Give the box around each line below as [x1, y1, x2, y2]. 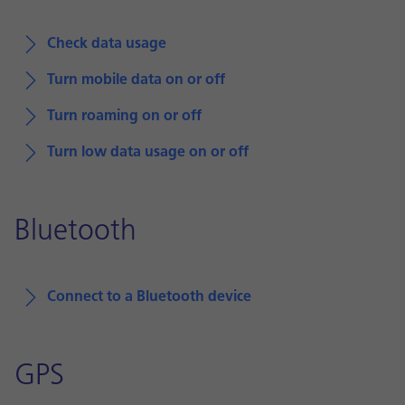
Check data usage [47, 37, 166, 52]
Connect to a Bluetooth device [47, 290, 251, 305]
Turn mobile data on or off [47, 73, 225, 88]
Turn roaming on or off [47, 109, 202, 124]
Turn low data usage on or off [47, 146, 249, 160]
